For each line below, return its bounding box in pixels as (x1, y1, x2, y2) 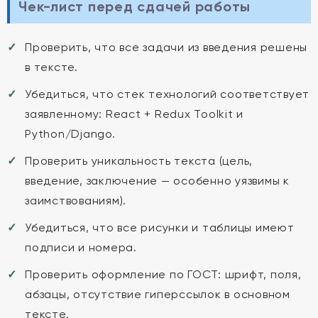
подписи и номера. (25, 241, 137, 254)
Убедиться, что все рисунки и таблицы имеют (25, 221, 295, 234)
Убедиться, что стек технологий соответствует (25, 87, 309, 101)
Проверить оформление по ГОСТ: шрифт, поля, (25, 268, 302, 281)
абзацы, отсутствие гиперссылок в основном (25, 287, 290, 301)
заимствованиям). (25, 194, 126, 207)
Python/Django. (25, 127, 116, 141)
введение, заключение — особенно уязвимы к (25, 174, 290, 187)
